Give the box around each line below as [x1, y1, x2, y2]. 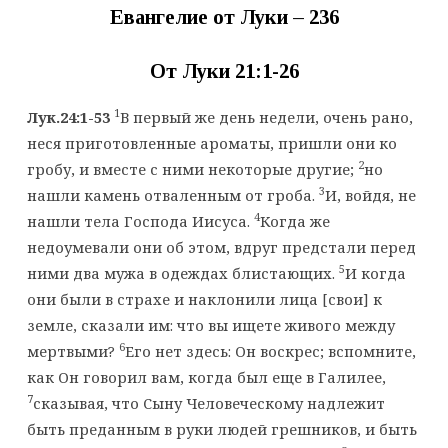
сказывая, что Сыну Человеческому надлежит [32, 392, 385, 413]
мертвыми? [26, 340, 119, 361]
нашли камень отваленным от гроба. [26, 184, 319, 205]
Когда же [259, 210, 330, 231]
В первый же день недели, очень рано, [119, 106, 413, 127]
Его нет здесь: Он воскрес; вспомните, [124, 340, 416, 361]
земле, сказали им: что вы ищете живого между [26, 314, 395, 335]
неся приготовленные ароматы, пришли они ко [26, 132, 397, 153]
